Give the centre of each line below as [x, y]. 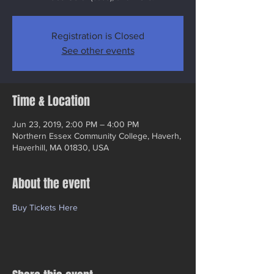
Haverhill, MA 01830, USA [61, 147]
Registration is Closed [98, 36]
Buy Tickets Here [45, 207]
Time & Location [51, 101]
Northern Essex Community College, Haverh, [97, 136]
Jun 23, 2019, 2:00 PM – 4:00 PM [76, 124]
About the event [51, 183]
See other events [98, 50]
